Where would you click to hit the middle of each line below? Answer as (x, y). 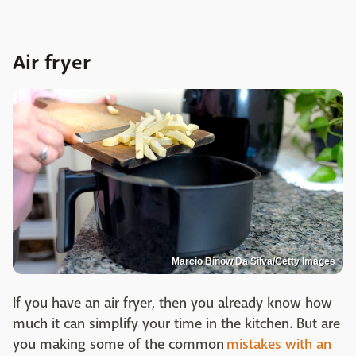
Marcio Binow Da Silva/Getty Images (253, 262)
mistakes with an (279, 345)
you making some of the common (120, 345)
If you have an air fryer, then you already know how (172, 304)
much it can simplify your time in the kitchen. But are (176, 324)
